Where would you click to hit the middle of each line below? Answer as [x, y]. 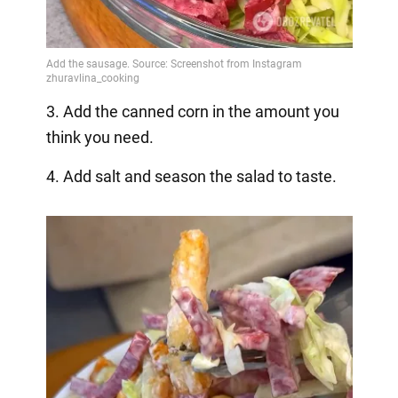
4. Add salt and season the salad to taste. [191, 177]
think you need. [99, 138]
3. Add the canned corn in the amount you [192, 112]
